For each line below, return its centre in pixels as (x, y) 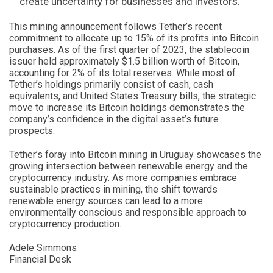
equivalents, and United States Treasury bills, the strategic (133, 96)
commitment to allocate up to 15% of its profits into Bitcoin (134, 38)
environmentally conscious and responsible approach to (128, 212)
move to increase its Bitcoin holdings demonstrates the (127, 107)
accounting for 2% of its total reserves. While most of (122, 73)
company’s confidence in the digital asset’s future (114, 119)
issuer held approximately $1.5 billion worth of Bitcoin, (124, 61)
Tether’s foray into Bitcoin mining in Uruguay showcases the (135, 154)
